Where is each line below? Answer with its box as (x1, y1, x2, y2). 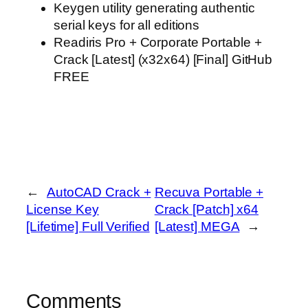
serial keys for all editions (54, 17, 200, 32)
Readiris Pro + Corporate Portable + (54, 34, 262, 49)
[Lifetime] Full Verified (26, 219, 150, 234)
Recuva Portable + (154, 184, 264, 199)
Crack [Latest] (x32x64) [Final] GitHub (54, 52, 273, 67)
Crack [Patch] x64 (154, 201, 259, 217)
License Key (26, 201, 99, 217)
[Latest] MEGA (154, 219, 240, 234)
